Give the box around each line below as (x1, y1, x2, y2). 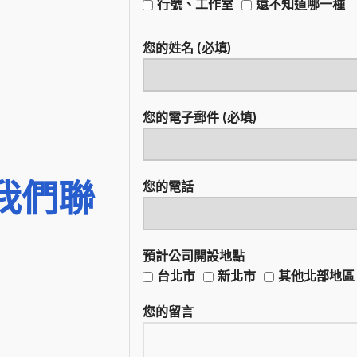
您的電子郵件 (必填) (143, 109, 257, 125)
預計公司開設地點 (143, 248, 245, 264)
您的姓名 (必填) (143, 40, 232, 56)
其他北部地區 (278, 268, 355, 284)
